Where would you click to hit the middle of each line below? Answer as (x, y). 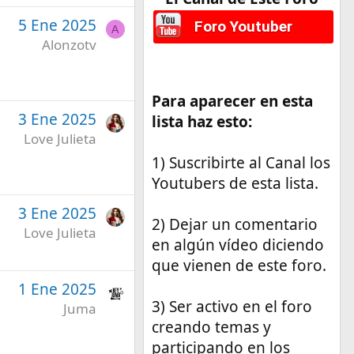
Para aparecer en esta (232, 102)
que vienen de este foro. (239, 266)
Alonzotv (69, 44)
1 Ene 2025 (57, 289)
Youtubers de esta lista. (235, 184)
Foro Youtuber (243, 27)
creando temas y (211, 328)
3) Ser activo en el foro (232, 307)
